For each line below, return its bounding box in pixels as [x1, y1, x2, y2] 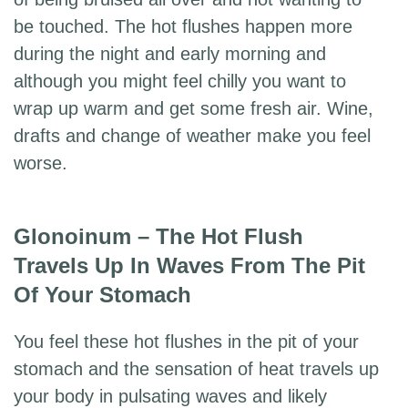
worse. [14, 153, 67, 174]
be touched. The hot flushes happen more [14, 16, 352, 37]
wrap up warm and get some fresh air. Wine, [14, 98, 373, 119]
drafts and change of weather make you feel [14, 126, 371, 147]
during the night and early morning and [14, 44, 326, 65]
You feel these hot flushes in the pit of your [14, 331, 359, 352]
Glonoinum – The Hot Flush [14, 224, 303, 250]
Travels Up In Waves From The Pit [14, 253, 365, 279]
